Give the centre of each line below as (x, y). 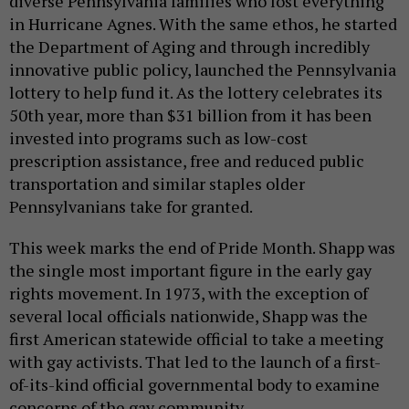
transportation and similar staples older (157, 183)
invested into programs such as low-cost (158, 137)
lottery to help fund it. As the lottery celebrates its (196, 92)
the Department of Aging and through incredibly (189, 46)
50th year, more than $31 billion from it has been (190, 115)
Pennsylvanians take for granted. (134, 206)
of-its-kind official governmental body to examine (194, 384)
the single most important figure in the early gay (190, 270)
